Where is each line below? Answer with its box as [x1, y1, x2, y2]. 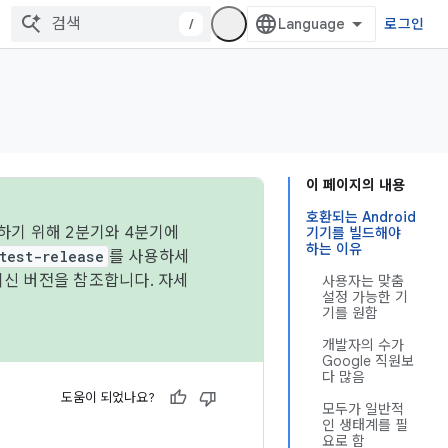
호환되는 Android [306, 208, 416, 226]
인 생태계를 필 [322, 416, 408, 434]
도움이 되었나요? [61, 389, 155, 406]
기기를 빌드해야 [306, 224, 401, 242]
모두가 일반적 [322, 400, 404, 418]
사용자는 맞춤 [322, 272, 404, 290]
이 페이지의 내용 [306, 176, 405, 194]
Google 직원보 [322, 352, 414, 370]
